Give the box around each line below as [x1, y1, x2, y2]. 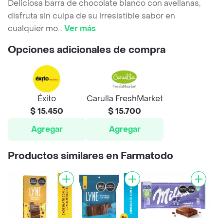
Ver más [64, 23, 96, 34]
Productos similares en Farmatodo [8, 150, 173, 163]
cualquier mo [8, 23, 58, 34]
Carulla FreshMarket [86, 93, 163, 104]
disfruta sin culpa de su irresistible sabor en [8, 11, 175, 21]
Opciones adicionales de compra [8, 44, 165, 57]
